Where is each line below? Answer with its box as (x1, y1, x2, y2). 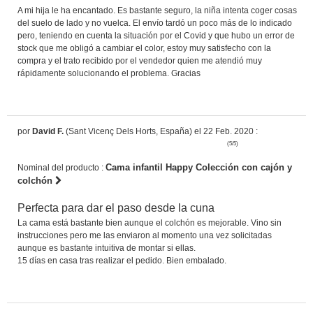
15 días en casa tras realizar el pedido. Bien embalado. (17, 255, 226, 265)
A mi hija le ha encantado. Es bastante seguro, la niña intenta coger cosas (17, 5, 297, 15)
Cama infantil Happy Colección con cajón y (105, 161, 292, 173)
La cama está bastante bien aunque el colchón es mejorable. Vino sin (17, 217, 282, 228)
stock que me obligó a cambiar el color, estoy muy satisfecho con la (17, 43, 271, 53)
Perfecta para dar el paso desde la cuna (17, 201, 214, 214)
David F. (32, 126, 64, 136)
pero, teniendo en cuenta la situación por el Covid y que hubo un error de (17, 30, 295, 41)
